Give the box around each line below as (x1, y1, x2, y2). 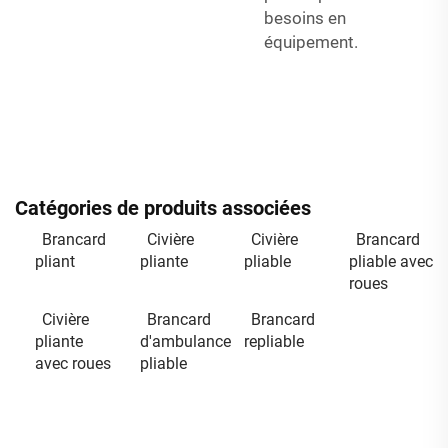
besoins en (264, 7, 346, 28)
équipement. (264, 31, 358, 52)
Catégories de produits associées (15, 195, 311, 220)
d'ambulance (139, 331, 231, 351)
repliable (244, 331, 304, 351)
